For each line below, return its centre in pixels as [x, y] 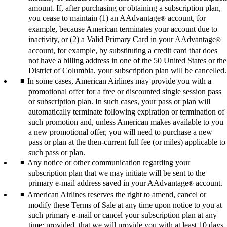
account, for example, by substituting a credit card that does [123, 51]
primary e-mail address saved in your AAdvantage [108, 183]
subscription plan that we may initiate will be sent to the [117, 173]
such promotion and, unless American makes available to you [126, 122]
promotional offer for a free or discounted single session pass [125, 92]
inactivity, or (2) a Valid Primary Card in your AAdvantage [122, 40]
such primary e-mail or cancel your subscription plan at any [123, 215]
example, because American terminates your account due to [123, 29]
